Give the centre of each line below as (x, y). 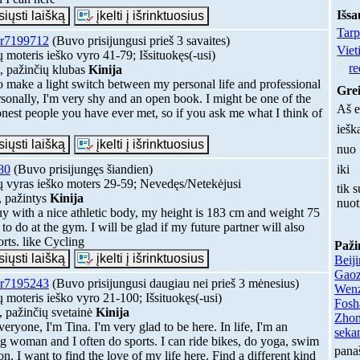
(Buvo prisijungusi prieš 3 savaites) (139, 40)
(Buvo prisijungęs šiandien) (81, 169)
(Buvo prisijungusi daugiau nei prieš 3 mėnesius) (174, 283)
